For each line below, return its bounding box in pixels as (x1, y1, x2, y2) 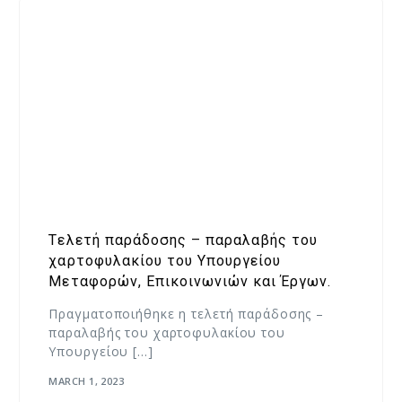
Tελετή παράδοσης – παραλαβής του (48, 232, 318, 249)
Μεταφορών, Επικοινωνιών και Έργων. (48, 273, 336, 291)
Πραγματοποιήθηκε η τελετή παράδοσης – (48, 305, 325, 323)
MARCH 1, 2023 (48, 373, 125, 388)
